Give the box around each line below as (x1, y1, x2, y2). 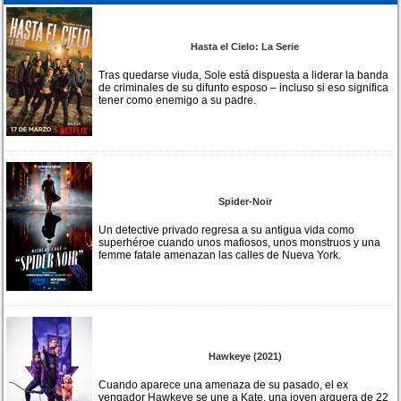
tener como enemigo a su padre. (98, 93, 257, 107)
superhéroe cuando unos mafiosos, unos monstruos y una (98, 235, 381, 249)
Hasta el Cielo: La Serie (191, 40, 300, 52)
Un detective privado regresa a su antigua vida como (98, 223, 355, 236)
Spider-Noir (218, 195, 272, 207)
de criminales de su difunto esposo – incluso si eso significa (98, 81, 389, 94)
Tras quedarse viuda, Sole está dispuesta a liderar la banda (98, 68, 389, 81)
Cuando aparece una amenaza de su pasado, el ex (98, 378, 349, 391)
